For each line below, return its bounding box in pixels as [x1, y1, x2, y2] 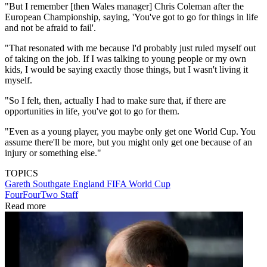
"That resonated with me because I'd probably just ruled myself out [5, 42, 256, 53]
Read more [5, 200, 46, 211]
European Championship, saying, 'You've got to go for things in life [5, 11, 258, 22]
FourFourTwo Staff [5, 189, 78, 200]
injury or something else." [5, 147, 101, 158]
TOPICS [5, 167, 38, 178]
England [73, 178, 107, 189]
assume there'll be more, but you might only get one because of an [5, 136, 252, 147]
